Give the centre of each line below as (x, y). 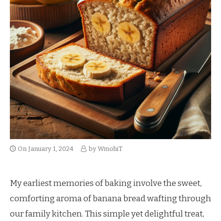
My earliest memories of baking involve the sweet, (106, 183)
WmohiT (110, 149)
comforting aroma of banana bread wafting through (110, 199)
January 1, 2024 (51, 149)
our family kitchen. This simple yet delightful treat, (107, 214)
